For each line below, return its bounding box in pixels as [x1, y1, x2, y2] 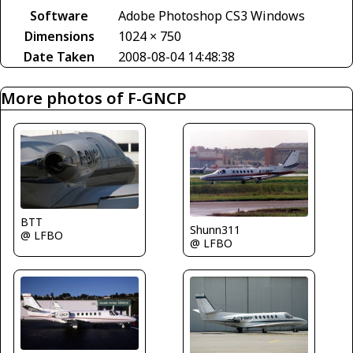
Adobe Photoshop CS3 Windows [118, 7, 305, 25]
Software [30, 7, 88, 25]
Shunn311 [190, 221, 240, 237]
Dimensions [24, 28, 95, 46]
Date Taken [24, 48, 95, 66]
